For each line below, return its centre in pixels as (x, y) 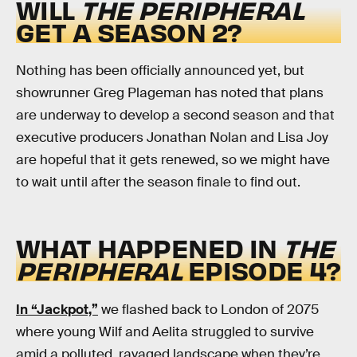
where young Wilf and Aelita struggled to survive (165, 331)
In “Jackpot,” (57, 309)
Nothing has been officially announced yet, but (160, 71)
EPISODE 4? (261, 269)
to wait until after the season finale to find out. (158, 182)
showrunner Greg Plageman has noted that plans (170, 93)
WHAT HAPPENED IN (147, 247)
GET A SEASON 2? (129, 31)
